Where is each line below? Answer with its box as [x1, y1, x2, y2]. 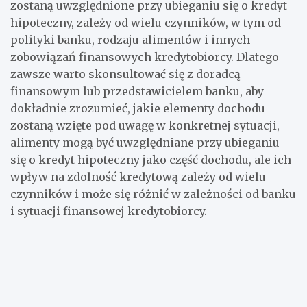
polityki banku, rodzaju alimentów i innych [10, 32, 250, 47]
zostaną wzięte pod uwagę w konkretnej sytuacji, [10, 118, 280, 132]
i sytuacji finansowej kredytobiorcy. [10, 204, 207, 218]
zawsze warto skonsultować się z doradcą [10, 66, 241, 81]
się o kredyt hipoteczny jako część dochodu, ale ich [10, 152, 291, 167]
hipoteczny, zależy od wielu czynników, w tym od [10, 15, 281, 29]
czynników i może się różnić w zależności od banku [10, 186, 296, 201]
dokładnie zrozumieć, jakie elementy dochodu [10, 101, 265, 115]
